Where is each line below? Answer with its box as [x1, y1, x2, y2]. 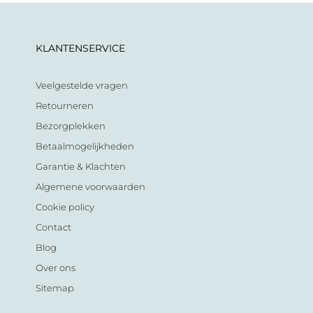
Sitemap [35, 282, 74, 293]
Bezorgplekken [35, 120, 105, 131]
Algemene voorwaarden [35, 181, 145, 192]
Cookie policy [35, 201, 94, 212]
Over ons [35, 262, 75, 273]
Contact [35, 221, 71, 233]
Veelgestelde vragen [35, 80, 128, 91]
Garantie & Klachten [35, 161, 126, 172]
